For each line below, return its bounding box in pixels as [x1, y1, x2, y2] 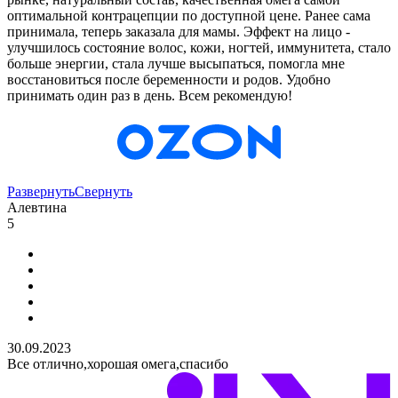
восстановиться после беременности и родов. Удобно [7, 71, 330, 87]
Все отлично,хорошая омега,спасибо [7, 356, 228, 372]
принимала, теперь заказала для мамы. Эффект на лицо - [7, 23, 350, 39]
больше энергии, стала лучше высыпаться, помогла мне [7, 55, 345, 71]
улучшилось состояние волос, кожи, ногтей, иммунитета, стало [7, 39, 391, 55]
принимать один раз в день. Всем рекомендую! [7, 87, 292, 103]
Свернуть [75, 184, 132, 200]
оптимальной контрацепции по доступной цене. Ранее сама [7, 7, 370, 23]
